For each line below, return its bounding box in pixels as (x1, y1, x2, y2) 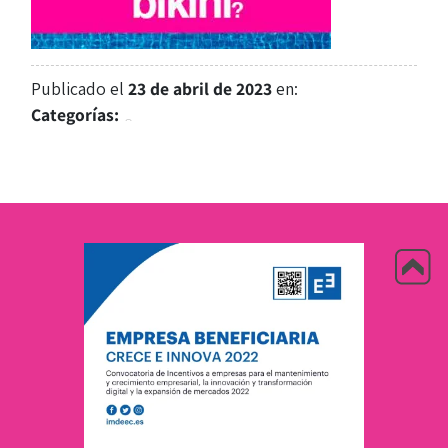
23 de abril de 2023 (128, 77, 273, 100)
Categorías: (31, 103, 120, 126)
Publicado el (31, 77, 129, 100)
